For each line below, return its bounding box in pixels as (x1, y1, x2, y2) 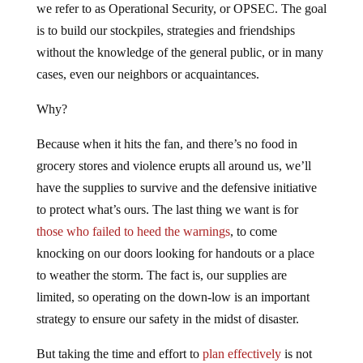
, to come (229, 224, 277, 238)
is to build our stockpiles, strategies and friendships (36, 23, 295, 37)
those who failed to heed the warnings (36, 224, 230, 238)
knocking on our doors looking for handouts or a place (36, 246, 314, 260)
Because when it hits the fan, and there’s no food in (36, 137, 297, 151)
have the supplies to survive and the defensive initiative (36, 181, 317, 194)
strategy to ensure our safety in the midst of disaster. (36, 312, 299, 326)
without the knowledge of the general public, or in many (36, 45, 323, 59)
